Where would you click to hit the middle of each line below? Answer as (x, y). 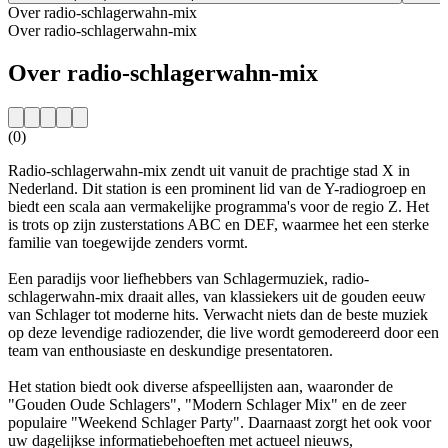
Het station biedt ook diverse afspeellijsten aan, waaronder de (200, 386)
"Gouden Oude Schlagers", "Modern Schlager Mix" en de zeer (207, 404)
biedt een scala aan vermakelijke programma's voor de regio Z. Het (218, 206)
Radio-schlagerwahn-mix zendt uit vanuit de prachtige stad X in (209, 170)
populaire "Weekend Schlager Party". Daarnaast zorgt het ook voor (219, 422)
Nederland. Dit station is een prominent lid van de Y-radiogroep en (217, 188)
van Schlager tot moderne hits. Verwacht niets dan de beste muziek (218, 314)
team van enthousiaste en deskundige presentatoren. (170, 350)
